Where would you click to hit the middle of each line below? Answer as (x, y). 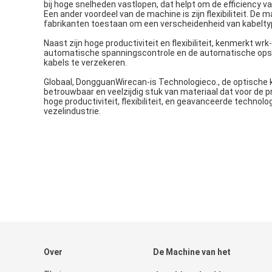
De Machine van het (192, 252)
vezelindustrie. (72, 111)
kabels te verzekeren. (85, 62)
